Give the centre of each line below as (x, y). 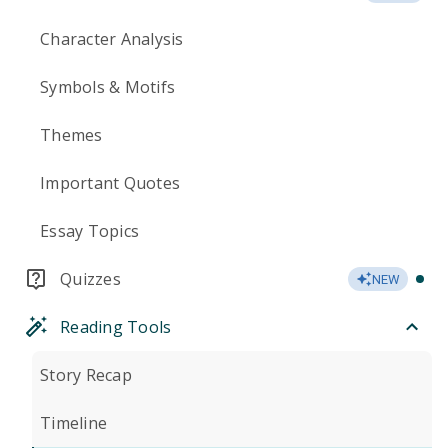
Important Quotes (110, 183)
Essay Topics (89, 231)
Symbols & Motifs (107, 87)
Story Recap (86, 375)
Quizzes (90, 279)
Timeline (73, 423)
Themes (71, 135)
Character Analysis (112, 39)
